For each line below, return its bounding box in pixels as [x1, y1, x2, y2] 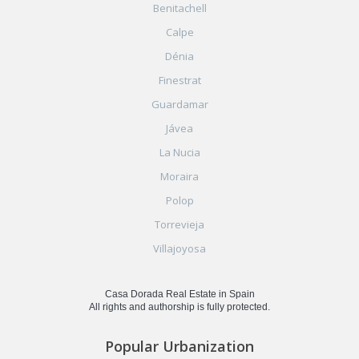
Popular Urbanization [105, 336, 254, 356]
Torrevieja [155, 216, 204, 232]
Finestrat [158, 72, 201, 87]
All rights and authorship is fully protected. [89, 301, 270, 313]
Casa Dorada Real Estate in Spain [104, 288, 255, 300]
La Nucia [159, 144, 200, 159]
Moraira [160, 168, 199, 184]
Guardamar [151, 96, 208, 111]
